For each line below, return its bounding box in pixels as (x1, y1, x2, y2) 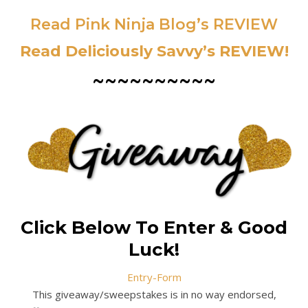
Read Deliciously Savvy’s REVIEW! (19, 42, 289, 61)
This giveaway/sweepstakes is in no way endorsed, (32, 287, 276, 302)
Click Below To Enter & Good (21, 217, 287, 239)
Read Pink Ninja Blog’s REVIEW (30, 15, 278, 34)
